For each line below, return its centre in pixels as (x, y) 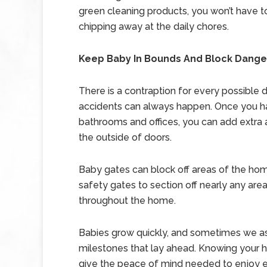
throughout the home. (127, 201)
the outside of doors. (125, 137)
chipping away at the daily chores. (154, 27)
